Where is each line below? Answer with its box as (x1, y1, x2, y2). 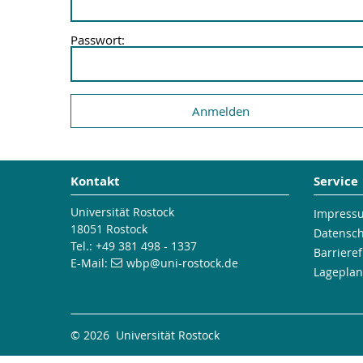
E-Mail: (70, 254, 111, 271)
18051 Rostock (70, 220, 147, 237)
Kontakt (70, 172, 120, 190)
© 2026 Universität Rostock (70, 327, 220, 343)
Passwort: (70, 31, 125, 48)
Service (313, 172, 358, 190)
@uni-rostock (150, 254, 221, 271)
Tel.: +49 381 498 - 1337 (70, 237, 197, 254)
